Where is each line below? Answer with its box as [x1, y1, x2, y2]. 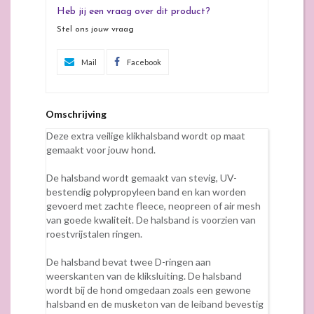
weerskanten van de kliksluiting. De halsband [46, 269, 242, 282]
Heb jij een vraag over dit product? [57, 6, 210, 17]
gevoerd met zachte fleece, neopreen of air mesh [46, 199, 261, 212]
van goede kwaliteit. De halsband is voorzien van [46, 213, 256, 226]
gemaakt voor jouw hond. [46, 143, 158, 156]
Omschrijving [46, 107, 107, 120]
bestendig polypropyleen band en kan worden [46, 185, 246, 198]
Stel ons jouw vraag [57, 25, 134, 34]
